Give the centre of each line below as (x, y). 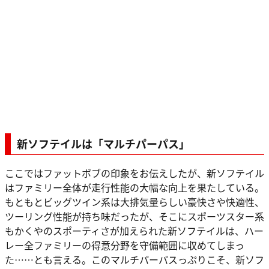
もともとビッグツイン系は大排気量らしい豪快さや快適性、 (134, 202)
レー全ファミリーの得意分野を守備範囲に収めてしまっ (125, 245)
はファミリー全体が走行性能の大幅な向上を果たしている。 (134, 188)
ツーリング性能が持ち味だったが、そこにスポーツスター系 (134, 216)
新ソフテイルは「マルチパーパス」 (103, 144)
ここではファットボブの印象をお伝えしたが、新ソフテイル (134, 173)
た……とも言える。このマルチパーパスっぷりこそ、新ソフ (134, 260)
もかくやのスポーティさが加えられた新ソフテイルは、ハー (134, 231)
